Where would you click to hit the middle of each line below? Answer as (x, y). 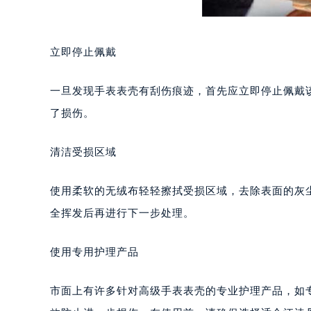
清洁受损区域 (83, 165)
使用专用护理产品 (94, 265)
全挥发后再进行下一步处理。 (122, 226)
